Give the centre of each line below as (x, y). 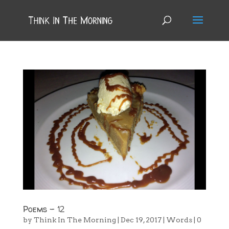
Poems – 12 (43, 209)
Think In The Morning (75, 220)
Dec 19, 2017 (141, 220)
